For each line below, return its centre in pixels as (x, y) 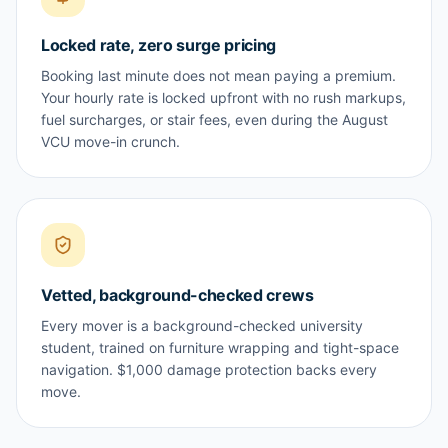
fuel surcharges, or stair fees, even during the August (214, 119)
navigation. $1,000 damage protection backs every (209, 369)
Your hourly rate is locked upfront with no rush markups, (223, 97)
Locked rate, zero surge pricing (159, 45)
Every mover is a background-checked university (202, 325)
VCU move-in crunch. (110, 141)
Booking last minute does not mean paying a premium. (218, 75)
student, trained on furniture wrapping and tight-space (220, 347)
